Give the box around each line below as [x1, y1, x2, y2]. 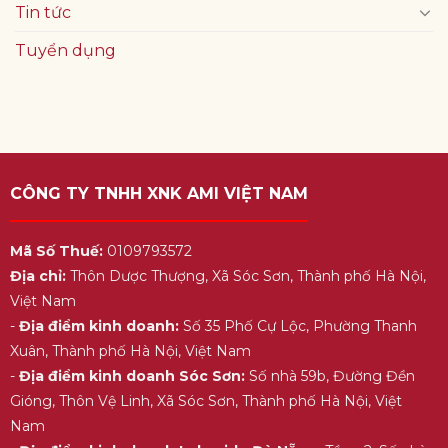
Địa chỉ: [9, 266, 66, 285]
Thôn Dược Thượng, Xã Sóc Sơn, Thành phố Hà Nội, [65, 266, 426, 285]
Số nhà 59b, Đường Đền [244, 366, 415, 385]
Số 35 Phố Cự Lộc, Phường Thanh [178, 316, 417, 335]
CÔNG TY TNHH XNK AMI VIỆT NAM [9, 183, 308, 203]
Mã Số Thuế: [9, 241, 103, 260]
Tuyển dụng [15, 40, 116, 60]
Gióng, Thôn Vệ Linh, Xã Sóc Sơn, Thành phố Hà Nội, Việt [9, 391, 402, 410]
